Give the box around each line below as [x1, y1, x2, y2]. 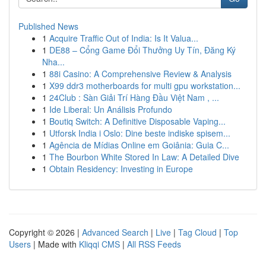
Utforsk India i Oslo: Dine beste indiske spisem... [49, 127, 230, 139]
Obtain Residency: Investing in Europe [49, 163, 193, 175]
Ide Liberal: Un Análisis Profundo [49, 103, 172, 115]
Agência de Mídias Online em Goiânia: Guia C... [49, 139, 229, 151]
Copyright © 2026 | [9, 226, 82, 238]
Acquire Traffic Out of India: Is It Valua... [49, 32, 198, 44]
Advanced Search [82, 226, 148, 238]
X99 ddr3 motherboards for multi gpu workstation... [49, 80, 240, 91]
